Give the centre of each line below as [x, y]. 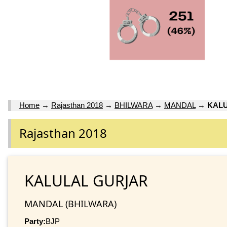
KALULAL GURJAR [86, 180]
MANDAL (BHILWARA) [70, 203]
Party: [35, 221]
